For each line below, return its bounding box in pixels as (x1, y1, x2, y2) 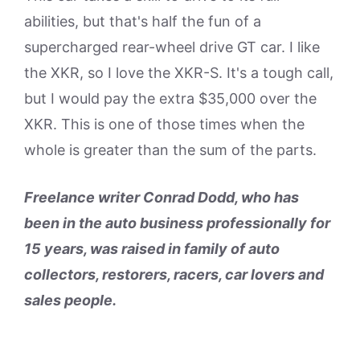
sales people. (24, 292, 117, 309)
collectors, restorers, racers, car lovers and (24, 266, 324, 283)
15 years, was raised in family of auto (24, 240, 280, 257)
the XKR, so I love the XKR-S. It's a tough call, (24, 64, 333, 81)
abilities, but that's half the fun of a (24, 13, 261, 30)
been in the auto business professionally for (24, 215, 330, 231)
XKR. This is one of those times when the (24, 116, 305, 133)
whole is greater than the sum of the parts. (24, 141, 317, 158)
